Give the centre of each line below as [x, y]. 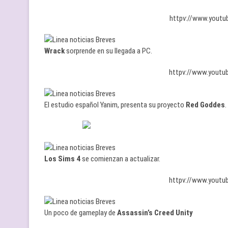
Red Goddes [205, 105]
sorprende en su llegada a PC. [108, 51]
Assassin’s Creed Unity [155, 213]
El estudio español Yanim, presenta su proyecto [115, 105]
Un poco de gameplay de [81, 213]
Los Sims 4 [62, 159]
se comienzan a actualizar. [120, 159]
